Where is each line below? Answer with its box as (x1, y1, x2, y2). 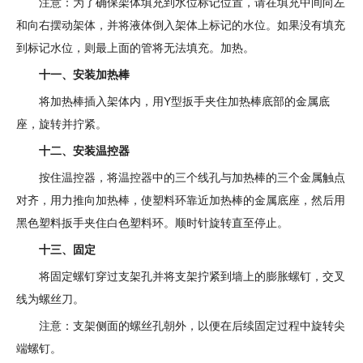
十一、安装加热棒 (39, 68, 130, 81)
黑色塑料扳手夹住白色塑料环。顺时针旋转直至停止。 (16, 216, 288, 229)
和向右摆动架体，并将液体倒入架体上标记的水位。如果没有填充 (16, 19, 345, 32)
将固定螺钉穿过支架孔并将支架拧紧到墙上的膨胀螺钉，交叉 (39, 270, 345, 283)
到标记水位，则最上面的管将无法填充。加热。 (16, 41, 254, 54)
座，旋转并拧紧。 (16, 117, 107, 130)
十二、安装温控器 (39, 144, 130, 157)
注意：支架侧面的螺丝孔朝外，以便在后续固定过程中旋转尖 (39, 319, 345, 332)
